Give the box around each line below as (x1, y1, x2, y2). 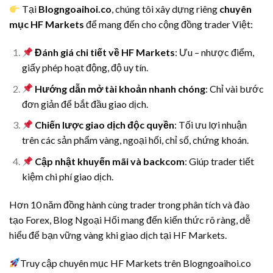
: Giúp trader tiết (185, 155, 255, 167)
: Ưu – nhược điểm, (175, 46, 255, 58)
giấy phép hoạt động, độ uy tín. (21, 62, 148, 74)
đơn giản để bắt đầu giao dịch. (21, 97, 148, 110)
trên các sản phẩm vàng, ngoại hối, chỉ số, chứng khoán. (21, 134, 249, 146)
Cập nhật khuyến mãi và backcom (35, 155, 185, 167)
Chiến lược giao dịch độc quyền (35, 119, 175, 131)
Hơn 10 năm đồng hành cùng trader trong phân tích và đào (9, 198, 250, 210)
